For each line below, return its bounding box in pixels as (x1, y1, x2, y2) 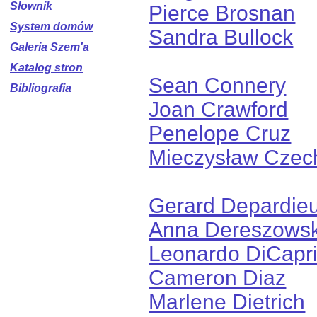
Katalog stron (10, 62, 83, 74)
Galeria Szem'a (10, 41, 89, 53)
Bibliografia (10, 82, 71, 94)
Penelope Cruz (149, 121, 292, 145)
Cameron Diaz (149, 265, 287, 289)
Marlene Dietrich (149, 289, 306, 313)
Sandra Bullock (149, 25, 294, 49)
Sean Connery (149, 73, 287, 97)
